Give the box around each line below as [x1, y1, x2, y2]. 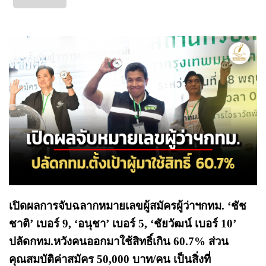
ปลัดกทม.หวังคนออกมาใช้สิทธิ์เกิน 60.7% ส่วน [9, 235, 229, 248]
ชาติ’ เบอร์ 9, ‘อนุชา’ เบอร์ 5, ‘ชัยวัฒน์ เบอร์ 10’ [9, 217, 236, 230]
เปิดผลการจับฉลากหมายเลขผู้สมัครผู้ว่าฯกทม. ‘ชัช [9, 199, 246, 212]
